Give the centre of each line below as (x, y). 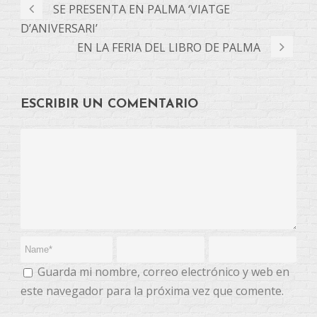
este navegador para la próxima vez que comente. (152, 291)
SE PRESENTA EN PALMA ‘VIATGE (142, 10)
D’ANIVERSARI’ (59, 29)
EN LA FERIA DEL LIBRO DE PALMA (169, 48)
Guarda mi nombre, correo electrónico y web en (163, 272)
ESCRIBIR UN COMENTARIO (109, 105)
